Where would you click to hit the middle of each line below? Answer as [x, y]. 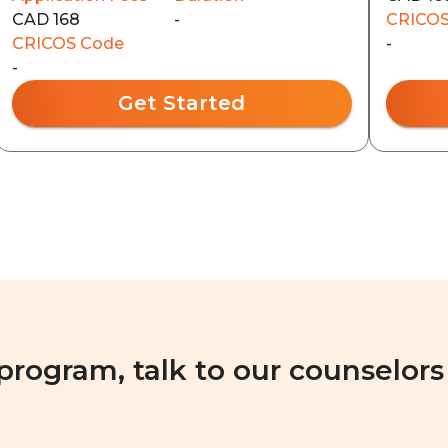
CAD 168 [45, 19]
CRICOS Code [67, 43]
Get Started [182, 103]
